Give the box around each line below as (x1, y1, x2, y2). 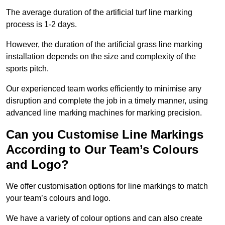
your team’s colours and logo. (6, 194, 110, 203)
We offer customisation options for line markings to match (6, 182, 208, 191)
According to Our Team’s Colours (6, 143, 198, 157)
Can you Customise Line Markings (6, 128, 203, 142)
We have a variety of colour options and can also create (6, 214, 202, 223)
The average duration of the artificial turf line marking (6, 8, 192, 17)
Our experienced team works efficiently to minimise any (6, 84, 201, 93)
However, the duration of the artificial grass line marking (6, 40, 202, 49)
